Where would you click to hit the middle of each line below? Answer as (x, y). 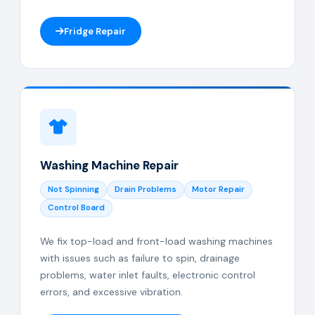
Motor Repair (218, 189)
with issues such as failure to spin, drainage (140, 258)
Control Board (76, 208)
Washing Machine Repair (109, 165)
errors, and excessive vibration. (111, 292)
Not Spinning (73, 189)
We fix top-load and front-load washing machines (156, 241)
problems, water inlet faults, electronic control (148, 275)
